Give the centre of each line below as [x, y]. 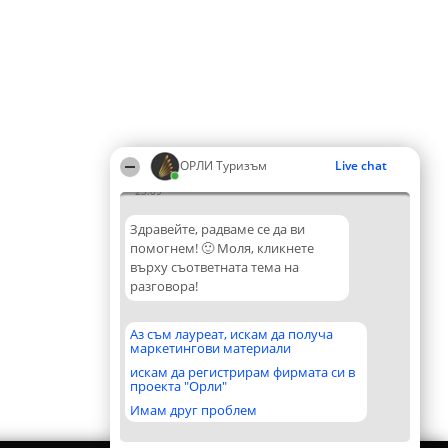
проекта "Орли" [178, 386]
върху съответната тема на [214, 267]
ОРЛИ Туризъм [223, 165]
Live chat [361, 165]
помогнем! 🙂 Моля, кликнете [222, 248]
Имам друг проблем [193, 410]
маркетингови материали [210, 348]
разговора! [164, 286]
